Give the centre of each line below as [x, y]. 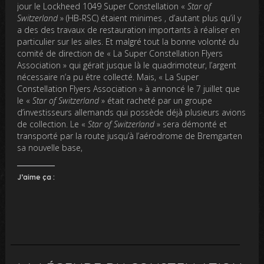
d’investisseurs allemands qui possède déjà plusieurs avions [132, 112]
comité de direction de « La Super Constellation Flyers [120, 53]
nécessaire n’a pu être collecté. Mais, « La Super [108, 77]
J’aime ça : [36, 177]
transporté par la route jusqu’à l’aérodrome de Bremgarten [130, 136]
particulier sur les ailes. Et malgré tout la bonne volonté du [128, 41]
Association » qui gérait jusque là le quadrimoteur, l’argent [127, 65]
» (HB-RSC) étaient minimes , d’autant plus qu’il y [150, 18]
